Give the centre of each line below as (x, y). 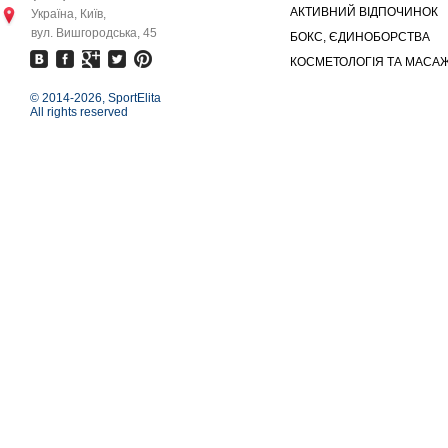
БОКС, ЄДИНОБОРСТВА (360, 37)
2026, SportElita (117, 98)
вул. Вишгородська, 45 (94, 33)
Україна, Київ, (68, 14)
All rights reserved (79, 112)
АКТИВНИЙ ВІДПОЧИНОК (364, 12)
